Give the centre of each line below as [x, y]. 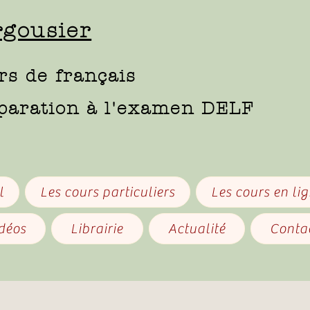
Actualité [197, 229]
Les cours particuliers [108, 192]
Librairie [97, 229]
